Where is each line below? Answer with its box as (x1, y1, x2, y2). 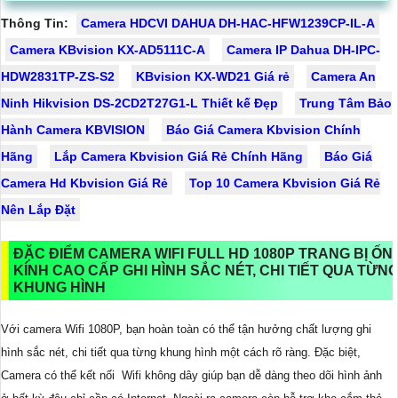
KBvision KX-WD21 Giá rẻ (136, 69, 290, 84)
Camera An (311, 69, 376, 84)
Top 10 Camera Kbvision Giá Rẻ (189, 176, 380, 191)
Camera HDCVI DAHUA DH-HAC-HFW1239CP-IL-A (81, 16, 375, 31)
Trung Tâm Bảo (299, 96, 392, 111)
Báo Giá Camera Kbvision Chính (166, 123, 361, 138)
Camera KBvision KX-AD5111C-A (10, 43, 205, 58)
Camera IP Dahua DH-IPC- (227, 43, 380, 58)
